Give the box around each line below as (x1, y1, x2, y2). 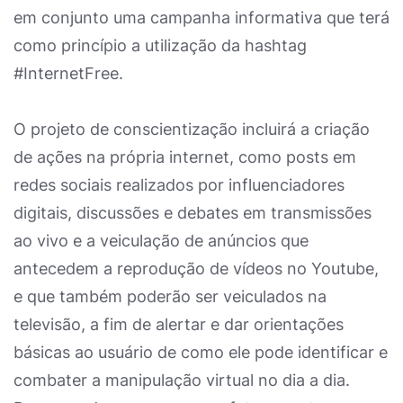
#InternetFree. (13, 64, 128, 83)
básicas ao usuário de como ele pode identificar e (13, 343, 388, 362)
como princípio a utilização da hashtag (13, 36, 307, 55)
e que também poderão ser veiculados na (13, 287, 327, 306)
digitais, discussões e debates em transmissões (13, 203, 372, 222)
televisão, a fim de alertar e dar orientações (13, 315, 344, 334)
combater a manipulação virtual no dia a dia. (13, 371, 350, 390)
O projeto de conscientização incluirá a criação (13, 120, 370, 139)
